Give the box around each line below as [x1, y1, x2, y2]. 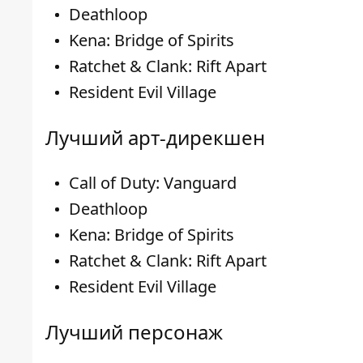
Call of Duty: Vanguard [69, 171, 237, 194]
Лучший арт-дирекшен [45, 123, 265, 151]
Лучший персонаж [45, 318, 223, 345]
